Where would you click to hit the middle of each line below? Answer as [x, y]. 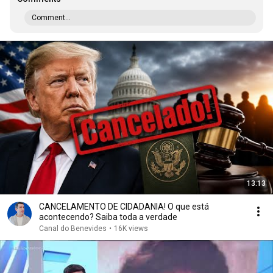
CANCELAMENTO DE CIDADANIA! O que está [124, 207]
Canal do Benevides [73, 229]
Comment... [51, 18]
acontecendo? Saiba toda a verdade [108, 217]
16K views [131, 229]
